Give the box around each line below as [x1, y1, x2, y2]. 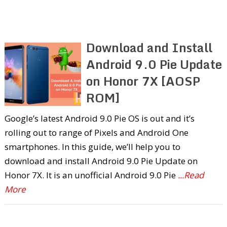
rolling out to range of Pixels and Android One [4, 126, 188, 138]
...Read [177, 169, 204, 181]
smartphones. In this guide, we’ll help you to [4, 140, 180, 153]
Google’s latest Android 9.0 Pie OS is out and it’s [4, 112, 195, 124]
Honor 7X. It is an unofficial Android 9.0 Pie [4, 169, 178, 181]
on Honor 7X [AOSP [86, 70, 201, 91]
